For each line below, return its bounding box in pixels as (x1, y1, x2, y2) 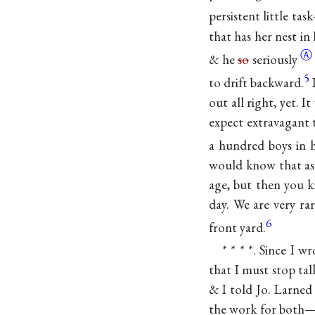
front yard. (209, 219, 266, 237)
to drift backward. (209, 73, 304, 91)
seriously (249, 50, 300, 68)
